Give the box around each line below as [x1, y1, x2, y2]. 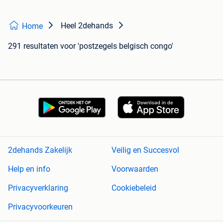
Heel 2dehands [61, 21, 113, 31]
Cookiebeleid [111, 183, 156, 193]
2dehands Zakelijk [8, 145, 72, 155]
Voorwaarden [111, 164, 158, 174]
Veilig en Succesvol [111, 145, 179, 155]
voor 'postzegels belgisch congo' [60, 41, 173, 51]
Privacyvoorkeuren [8, 202, 73, 212]
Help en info [8, 164, 50, 174]
